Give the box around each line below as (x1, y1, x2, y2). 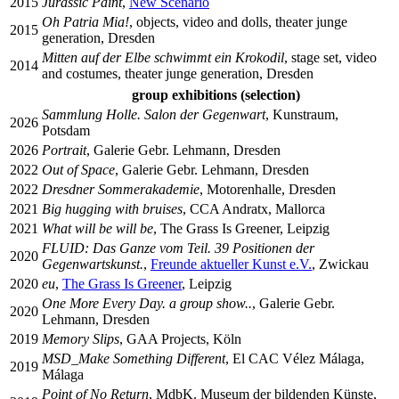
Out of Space (42, 161, 115, 177)
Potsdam (42, 122, 90, 138)
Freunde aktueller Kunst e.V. (151, 256, 312, 272)
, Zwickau (312, 256, 369, 272)
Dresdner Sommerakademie (42, 181, 199, 197)
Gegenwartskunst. (42, 256, 143, 272)
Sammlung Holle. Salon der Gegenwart (42, 106, 265, 122)
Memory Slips (42, 330, 119, 346)
